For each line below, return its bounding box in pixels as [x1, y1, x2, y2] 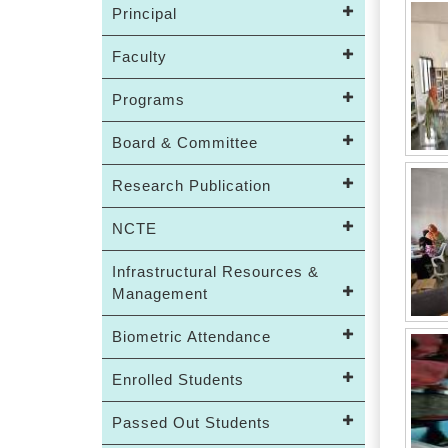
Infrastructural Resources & [112, 263, 319, 280]
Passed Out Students [112, 414, 271, 431]
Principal [112, 5, 177, 22]
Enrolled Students [112, 371, 244, 388]
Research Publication [112, 177, 271, 194]
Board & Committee [112, 134, 258, 151]
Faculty [112, 48, 167, 65]
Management [112, 285, 208, 302]
